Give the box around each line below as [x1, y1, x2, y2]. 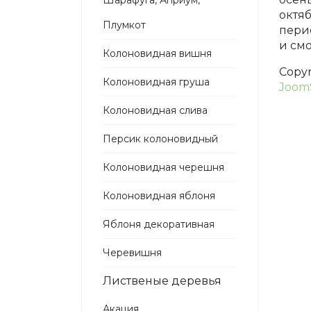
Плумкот [103, 19, 146, 31]
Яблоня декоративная [103, 218, 215, 230]
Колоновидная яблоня [103, 190, 215, 202]
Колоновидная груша [103, 76, 210, 88]
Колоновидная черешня [103, 161, 224, 174]
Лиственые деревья [103, 274, 221, 287]
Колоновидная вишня [103, 47, 212, 60]
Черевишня [103, 246, 162, 259]
